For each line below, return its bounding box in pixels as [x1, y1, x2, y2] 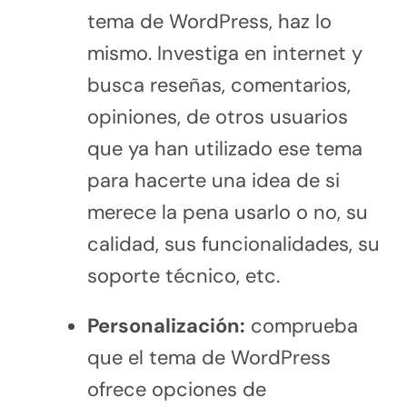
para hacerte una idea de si [86, 166, 340, 194]
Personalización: [86, 312, 245, 339]
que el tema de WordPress [86, 343, 331, 371]
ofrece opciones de [86, 375, 266, 402]
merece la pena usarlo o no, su [86, 198, 368, 225]
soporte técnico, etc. [86, 262, 280, 289]
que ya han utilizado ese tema [86, 134, 362, 162]
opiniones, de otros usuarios [86, 103, 348, 130]
